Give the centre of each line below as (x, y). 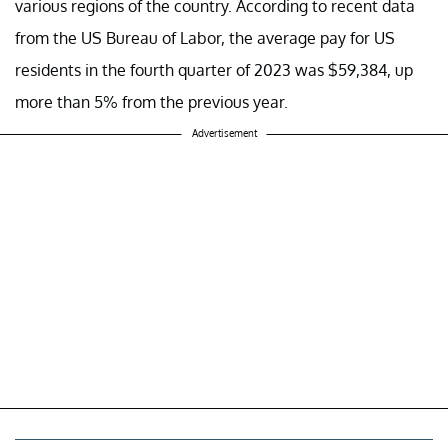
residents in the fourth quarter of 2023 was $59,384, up (214, 69)
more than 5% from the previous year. (151, 101)
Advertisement (224, 132)
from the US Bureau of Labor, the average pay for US (205, 37)
